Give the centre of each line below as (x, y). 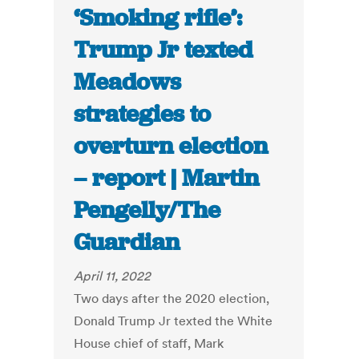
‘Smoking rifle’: (158, 18)
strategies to (143, 114)
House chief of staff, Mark (149, 343)
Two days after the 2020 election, (172, 298)
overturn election (171, 146)
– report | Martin (167, 178)
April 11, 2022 (113, 276)
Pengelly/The (147, 210)
